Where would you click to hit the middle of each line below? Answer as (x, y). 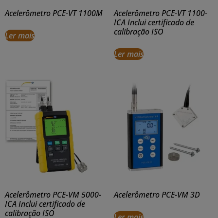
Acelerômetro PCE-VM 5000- (53, 195)
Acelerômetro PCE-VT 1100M (54, 13)
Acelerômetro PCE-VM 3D (157, 195)
